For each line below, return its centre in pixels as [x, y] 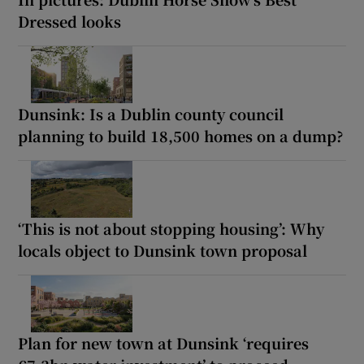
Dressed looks [70, 22]
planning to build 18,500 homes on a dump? [181, 136]
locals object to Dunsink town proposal [163, 251]
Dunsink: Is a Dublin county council [151, 114]
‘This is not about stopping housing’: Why [171, 229]
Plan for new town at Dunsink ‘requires [164, 343]
